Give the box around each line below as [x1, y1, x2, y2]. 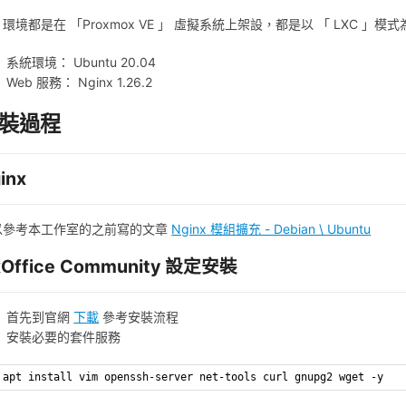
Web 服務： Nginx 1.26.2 [6, 73, 153, 90]
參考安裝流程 [99, 309, 179, 325]
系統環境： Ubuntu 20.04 [6, 53, 157, 70]
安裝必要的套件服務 [6, 329, 121, 345]
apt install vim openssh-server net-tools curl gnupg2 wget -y [3, 371, 384, 384]
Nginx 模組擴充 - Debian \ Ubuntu [171, 220, 372, 237]
